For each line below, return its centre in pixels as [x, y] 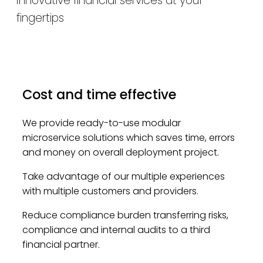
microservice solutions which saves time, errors [128, 138]
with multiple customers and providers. [110, 191]
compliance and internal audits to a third [116, 230]
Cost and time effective [99, 95]
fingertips [40, 18]
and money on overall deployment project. [120, 153]
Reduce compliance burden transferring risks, [125, 215]
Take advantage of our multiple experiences [123, 177]
